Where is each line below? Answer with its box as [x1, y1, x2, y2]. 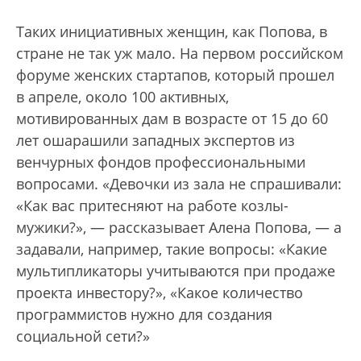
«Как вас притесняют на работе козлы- [16, 196, 288, 216]
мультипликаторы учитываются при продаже [16, 261, 335, 281]
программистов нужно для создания [16, 305, 272, 325]
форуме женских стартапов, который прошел [16, 65, 334, 85]
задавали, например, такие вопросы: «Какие [16, 239, 327, 259]
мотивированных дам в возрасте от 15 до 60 [16, 109, 328, 129]
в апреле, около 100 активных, [16, 87, 229, 107]
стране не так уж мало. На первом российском [16, 44, 343, 64]
